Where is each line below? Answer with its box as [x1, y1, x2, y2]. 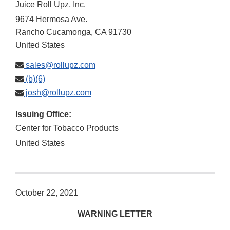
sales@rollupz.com [24, 61, 95, 70]
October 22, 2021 [15, 188, 78, 198]
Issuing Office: [15, 110, 71, 119]
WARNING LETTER [78, 209, 152, 219]
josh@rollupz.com [24, 88, 91, 98]
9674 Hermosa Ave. [15, 15, 87, 24]
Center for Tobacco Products [15, 124, 119, 133]
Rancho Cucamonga [15, 28, 91, 37]
